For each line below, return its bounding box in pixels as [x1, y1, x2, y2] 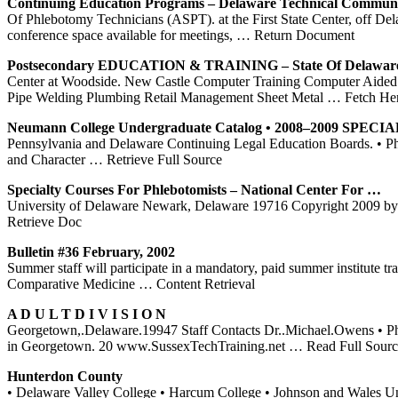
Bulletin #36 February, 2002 [7, 243, 175, 259]
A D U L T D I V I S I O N [7, 306, 166, 322]
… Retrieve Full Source [89, 151, 222, 167]
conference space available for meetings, [7, 27, 236, 43]
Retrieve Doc [7, 213, 82, 229]
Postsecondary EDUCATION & [7, 57, 204, 73]
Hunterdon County [7, 368, 123, 384]
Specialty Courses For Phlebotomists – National [7, 181, 296, 197]
